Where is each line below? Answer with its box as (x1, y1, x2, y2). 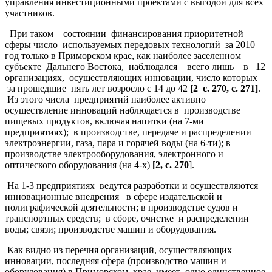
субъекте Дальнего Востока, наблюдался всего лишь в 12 (5, 61, 265, 72)
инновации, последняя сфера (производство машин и (5, 255, 226, 266)
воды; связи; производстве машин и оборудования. (5, 223, 216, 234)
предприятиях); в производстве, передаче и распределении (5, 126, 251, 137)
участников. (5, 7, 55, 18)
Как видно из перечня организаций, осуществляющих (5, 244, 232, 255)
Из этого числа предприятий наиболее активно (5, 93, 206, 104)
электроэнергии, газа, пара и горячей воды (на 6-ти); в (5, 137, 231, 148)
